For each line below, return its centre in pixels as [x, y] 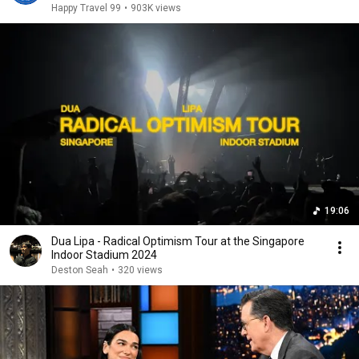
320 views [140, 270]
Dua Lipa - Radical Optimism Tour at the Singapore [178, 241]
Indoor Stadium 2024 [104, 255]
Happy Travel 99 [86, 8]
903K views [156, 8]
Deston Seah [80, 270]
